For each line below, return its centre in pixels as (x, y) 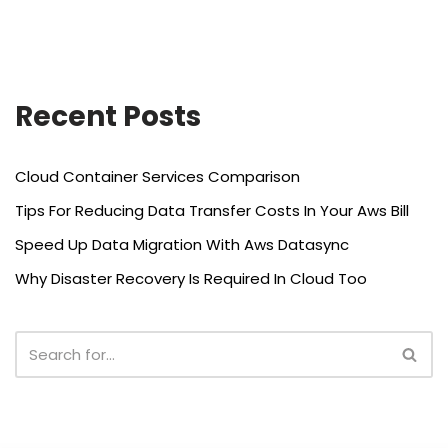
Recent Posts (108, 116)
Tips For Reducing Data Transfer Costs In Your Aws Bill (212, 210)
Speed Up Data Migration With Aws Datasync (182, 244)
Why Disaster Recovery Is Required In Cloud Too (191, 278)
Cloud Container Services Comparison (157, 176)
